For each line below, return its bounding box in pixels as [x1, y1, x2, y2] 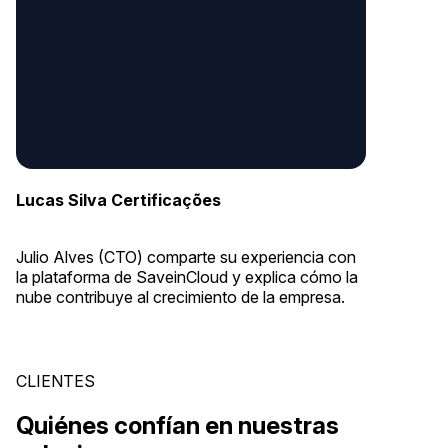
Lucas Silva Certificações [16, 189, 221, 210]
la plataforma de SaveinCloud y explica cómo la [16, 267, 358, 288]
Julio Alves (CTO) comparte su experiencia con [16, 247, 356, 268]
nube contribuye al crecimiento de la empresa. [16, 287, 345, 308]
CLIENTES [16, 371, 95, 392]
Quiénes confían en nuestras [16, 411, 339, 441]
